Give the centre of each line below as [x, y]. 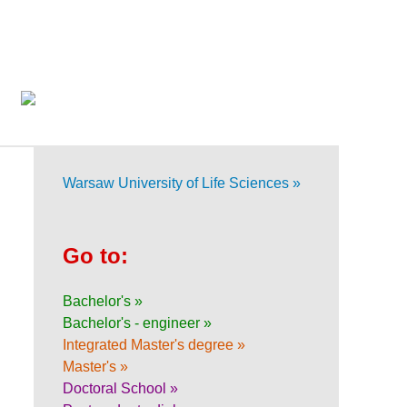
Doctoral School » [120, 388]
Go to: [95, 255]
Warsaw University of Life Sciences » [182, 183]
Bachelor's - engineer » [137, 323]
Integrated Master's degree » [154, 344]
